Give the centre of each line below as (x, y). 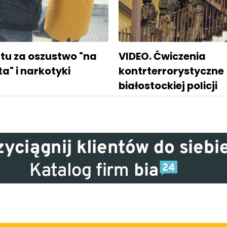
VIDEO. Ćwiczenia (162, 56)
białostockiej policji (168, 86)
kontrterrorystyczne (171, 71)
